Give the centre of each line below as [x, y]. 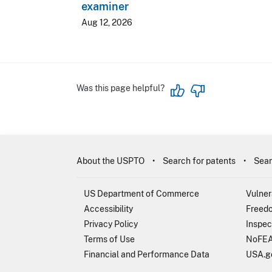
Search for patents [199, 161]
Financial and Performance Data [147, 254]
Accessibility [108, 209]
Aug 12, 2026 [107, 22]
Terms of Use [109, 239]
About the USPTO [110, 161]
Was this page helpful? [121, 88]
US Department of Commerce [141, 193]
